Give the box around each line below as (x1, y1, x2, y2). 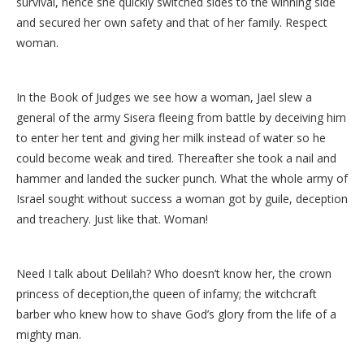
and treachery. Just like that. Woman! (16, 210, 208, 227)
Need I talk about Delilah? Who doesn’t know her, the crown (16, 265, 331, 281)
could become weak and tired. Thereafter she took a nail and (16, 149, 336, 166)
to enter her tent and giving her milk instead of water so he (16, 129, 326, 145)
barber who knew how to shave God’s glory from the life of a (16, 305, 336, 322)
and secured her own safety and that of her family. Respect (16, 14, 327, 30)
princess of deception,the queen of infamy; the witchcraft (16, 285, 317, 301)
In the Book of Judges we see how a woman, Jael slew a (16, 89, 312, 105)
